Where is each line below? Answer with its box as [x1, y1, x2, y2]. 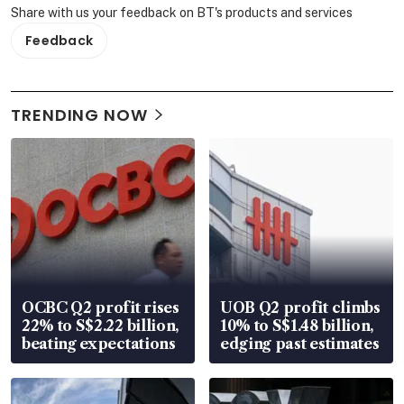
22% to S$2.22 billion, [22, 316, 179, 335]
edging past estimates [220, 334, 380, 353]
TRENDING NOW [11, 103, 148, 126]
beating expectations [22, 334, 176, 353]
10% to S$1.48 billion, [220, 316, 374, 335]
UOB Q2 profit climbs [220, 298, 381, 317]
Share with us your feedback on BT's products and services [11, 5, 353, 20]
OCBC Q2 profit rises [22, 298, 179, 317]
